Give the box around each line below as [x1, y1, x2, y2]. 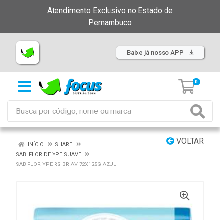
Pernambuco [88, 18, 132, 27]
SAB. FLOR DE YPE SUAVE [16, 151, 81, 158]
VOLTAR [174, 137, 204, 146]
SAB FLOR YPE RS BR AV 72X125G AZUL [16, 161, 116, 167]
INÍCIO [27, 141, 44, 148]
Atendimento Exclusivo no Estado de [47, 6, 173, 15]
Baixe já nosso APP [127, 49, 185, 56]
